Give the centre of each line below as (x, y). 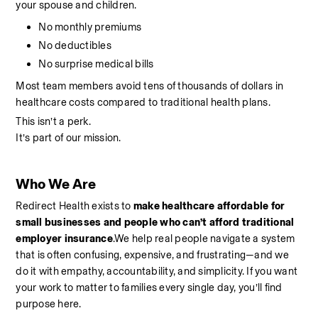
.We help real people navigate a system (204, 238)
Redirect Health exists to (75, 206)
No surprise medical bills (96, 64)
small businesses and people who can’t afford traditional (155, 222)
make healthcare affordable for (209, 206)
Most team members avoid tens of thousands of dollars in (150, 86)
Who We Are (56, 184)
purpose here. (49, 304)
